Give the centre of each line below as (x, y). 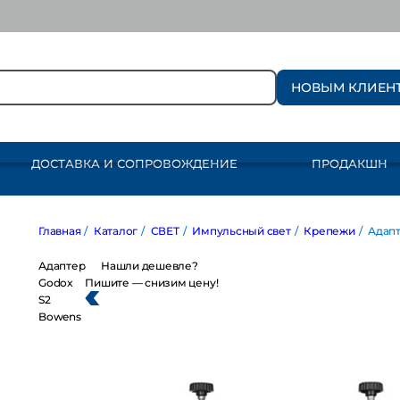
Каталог (116, 231)
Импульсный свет (242, 231)
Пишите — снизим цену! (152, 283)
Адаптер (62, 266)
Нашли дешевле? (150, 266)
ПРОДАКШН (349, 163)
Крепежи (329, 231)
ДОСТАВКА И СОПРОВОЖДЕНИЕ (134, 163)
